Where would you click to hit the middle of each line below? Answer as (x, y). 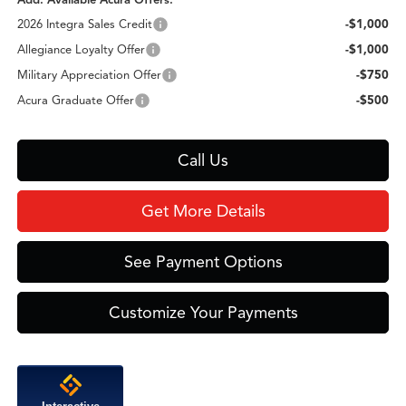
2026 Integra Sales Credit (85, 24)
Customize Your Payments (203, 312)
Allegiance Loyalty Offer (82, 49)
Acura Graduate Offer (76, 100)
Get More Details (203, 211)
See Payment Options (203, 261)
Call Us (203, 160)
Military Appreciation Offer (90, 75)
